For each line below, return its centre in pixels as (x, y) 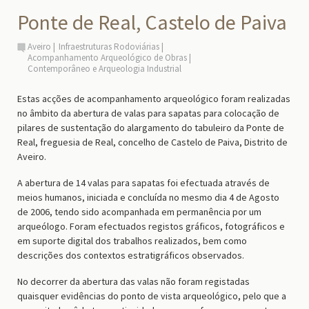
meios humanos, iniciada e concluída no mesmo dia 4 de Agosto (148, 197)
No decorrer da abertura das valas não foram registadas (133, 281)
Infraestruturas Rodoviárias (109, 47)
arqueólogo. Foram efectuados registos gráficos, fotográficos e (151, 226)
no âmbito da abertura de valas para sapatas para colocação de (148, 113)
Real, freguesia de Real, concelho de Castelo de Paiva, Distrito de (152, 142)
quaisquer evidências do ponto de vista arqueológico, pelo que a (152, 296)
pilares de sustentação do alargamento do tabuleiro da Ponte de (151, 128)
